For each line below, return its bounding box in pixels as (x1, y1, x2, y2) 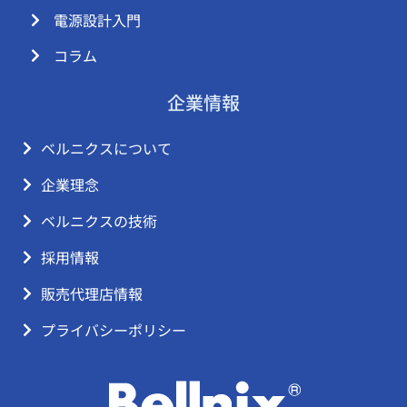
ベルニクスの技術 (41, 209, 157, 232)
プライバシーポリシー (41, 318, 186, 341)
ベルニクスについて (41, 136, 172, 159)
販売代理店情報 (41, 282, 143, 304)
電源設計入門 (54, 8, 141, 31)
